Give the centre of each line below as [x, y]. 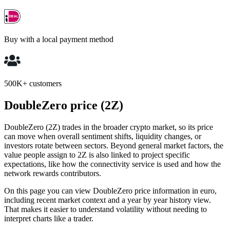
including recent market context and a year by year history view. [108, 200]
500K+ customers [33, 84]
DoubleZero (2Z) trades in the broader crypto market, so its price [109, 127]
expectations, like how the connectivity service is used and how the [112, 164]
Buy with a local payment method [59, 40]
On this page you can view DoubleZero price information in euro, [110, 190]
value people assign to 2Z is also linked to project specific [97, 155]
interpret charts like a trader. [49, 218]
